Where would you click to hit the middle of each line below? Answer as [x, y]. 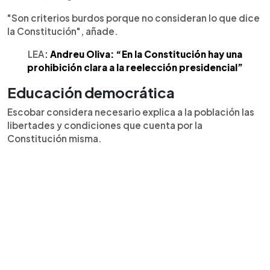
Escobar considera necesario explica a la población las [131, 111]
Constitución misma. [55, 138]
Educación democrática [91, 92]
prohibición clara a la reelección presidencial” [135, 67]
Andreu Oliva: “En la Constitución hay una [146, 54]
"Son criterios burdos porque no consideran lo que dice [133, 17]
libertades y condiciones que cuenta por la [105, 125]
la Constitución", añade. [63, 31]
